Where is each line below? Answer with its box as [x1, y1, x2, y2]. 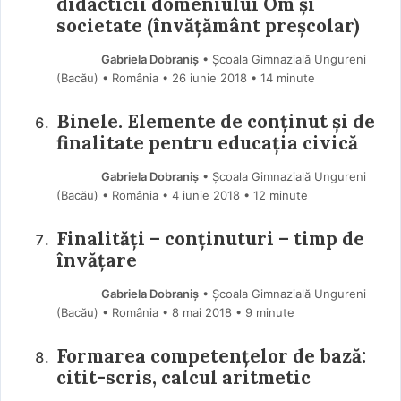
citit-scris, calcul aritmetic [55, 365, 311, 390]
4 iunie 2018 [171, 187, 240, 202]
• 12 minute [243, 187, 308, 202]
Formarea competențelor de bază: [55, 344, 366, 369]
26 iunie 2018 [171, 70, 247, 85]
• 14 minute [250, 70, 315, 85]
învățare [55, 248, 137, 273]
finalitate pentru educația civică [55, 130, 358, 155]
